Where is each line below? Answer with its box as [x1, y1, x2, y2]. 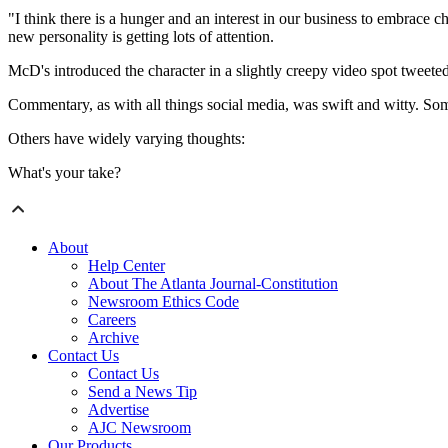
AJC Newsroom [88, 419, 191, 437]
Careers [88, 311, 136, 329]
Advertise [88, 401, 149, 419]
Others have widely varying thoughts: [8, 130, 245, 148]
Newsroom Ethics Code [88, 293, 239, 311]
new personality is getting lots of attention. [8, 28, 274, 46]
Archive [88, 329, 139, 347]
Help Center [88, 257, 165, 275]
